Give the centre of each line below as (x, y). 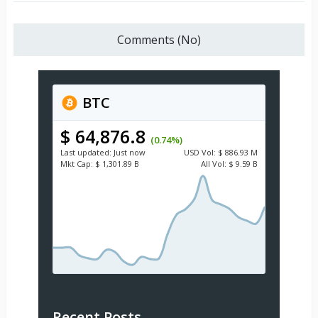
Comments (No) (159, 40)
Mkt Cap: (76, 164)
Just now (129, 153)
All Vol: (213, 164)
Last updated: (86, 153)
